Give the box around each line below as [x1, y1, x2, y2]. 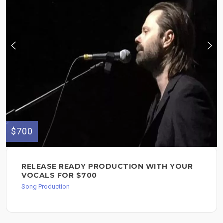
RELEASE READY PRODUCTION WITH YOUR [21, 162, 193, 171]
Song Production [21, 183, 70, 191]
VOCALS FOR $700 [21, 171, 97, 180]
